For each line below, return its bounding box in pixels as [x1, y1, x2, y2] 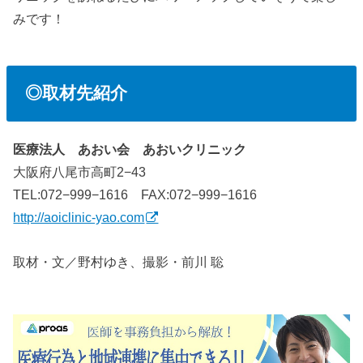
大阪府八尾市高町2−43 [13, 164, 147, 180]
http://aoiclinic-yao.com [13, 210, 145, 225]
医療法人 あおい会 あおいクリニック [13, 142, 247, 157]
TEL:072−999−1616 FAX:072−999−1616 [13, 187, 258, 203]
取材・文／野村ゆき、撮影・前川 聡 [13, 254, 224, 269]
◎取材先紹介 [24, 83, 127, 103]
